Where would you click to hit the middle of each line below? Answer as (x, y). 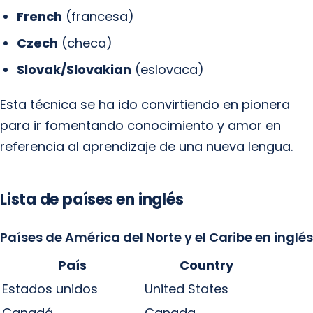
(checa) (85, 43)
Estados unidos (50, 289)
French (39, 16)
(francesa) (98, 16)
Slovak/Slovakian (74, 70)
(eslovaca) (168, 70)
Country (206, 265)
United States (187, 289)
